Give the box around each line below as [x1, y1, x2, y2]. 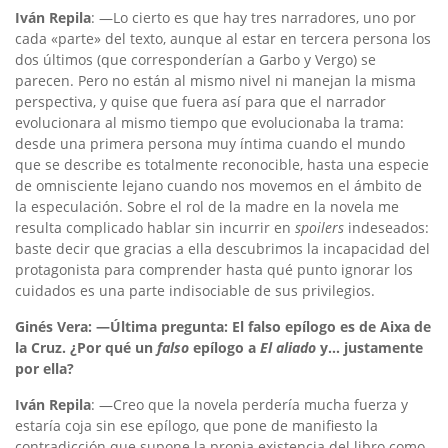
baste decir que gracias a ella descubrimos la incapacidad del [15, 238, 430, 258]
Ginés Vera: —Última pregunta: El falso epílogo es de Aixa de [15, 316, 431, 336]
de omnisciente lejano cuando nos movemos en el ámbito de [15, 175, 422, 195]
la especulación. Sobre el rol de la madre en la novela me [15, 196, 399, 216]
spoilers [295, 217, 344, 237]
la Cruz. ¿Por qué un [15, 337, 157, 357]
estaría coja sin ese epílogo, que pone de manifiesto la [15, 415, 378, 435]
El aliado [260, 337, 316, 357]
